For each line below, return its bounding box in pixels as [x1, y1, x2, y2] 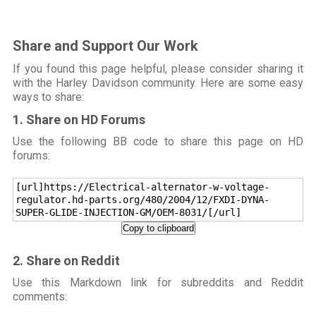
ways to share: [12, 90, 84, 104]
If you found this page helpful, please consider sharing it [12, 62, 304, 76]
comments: [12, 290, 67, 304]
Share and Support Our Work [12, 37, 198, 55]
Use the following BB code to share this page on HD [12, 135, 304, 149]
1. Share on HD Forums [12, 112, 145, 128]
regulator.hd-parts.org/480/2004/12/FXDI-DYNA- [15, 194, 269, 206]
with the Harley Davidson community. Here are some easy [12, 76, 304, 90]
